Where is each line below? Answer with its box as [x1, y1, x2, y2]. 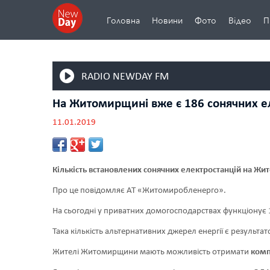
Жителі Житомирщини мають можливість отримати [52, 248, 251, 257]
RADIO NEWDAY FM [81, 71, 169, 83]
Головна [107, 15, 140, 27]
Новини [152, 15, 183, 27]
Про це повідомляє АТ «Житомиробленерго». [52, 186, 226, 195]
